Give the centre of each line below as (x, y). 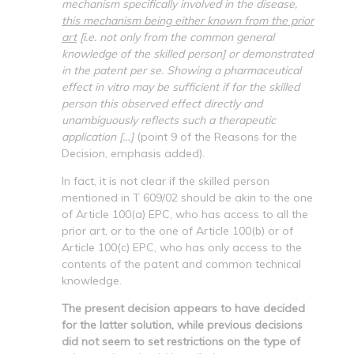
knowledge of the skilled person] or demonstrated (187, 53)
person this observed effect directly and (162, 103)
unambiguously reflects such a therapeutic (169, 120)
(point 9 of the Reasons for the (215, 136)
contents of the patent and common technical (181, 264)
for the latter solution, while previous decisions (182, 324)
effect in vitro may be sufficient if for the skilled (181, 87)
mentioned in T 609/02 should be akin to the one (187, 197)
